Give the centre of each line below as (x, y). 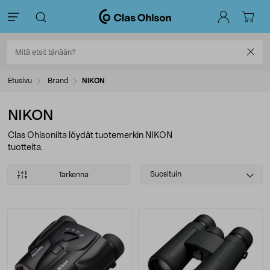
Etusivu (20, 81)
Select (155, 171)
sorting (156, 184)
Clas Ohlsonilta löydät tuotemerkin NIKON (90, 136)
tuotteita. (25, 148)
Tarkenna (74, 175)
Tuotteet (42, 217)
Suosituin (166, 174)
